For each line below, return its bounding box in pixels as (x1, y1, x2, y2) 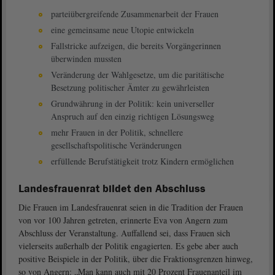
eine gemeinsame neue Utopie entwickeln (51, 24, 194, 36)
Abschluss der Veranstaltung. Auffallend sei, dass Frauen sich (18, 227, 230, 239)
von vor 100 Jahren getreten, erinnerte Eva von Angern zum (18, 214, 228, 227)
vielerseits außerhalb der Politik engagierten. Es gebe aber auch (18, 240, 238, 252)
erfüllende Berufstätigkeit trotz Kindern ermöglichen (51, 155, 234, 168)
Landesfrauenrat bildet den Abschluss (18, 182, 206, 196)
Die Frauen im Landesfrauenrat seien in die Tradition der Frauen (18, 201, 243, 214)
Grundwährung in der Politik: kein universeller (51, 98, 214, 110)
